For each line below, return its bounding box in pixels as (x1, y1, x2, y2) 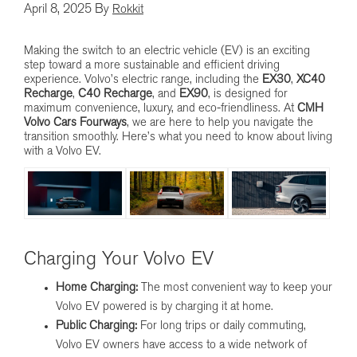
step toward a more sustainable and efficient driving (24, 60, 280, 72)
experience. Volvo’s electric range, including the (24, 74, 262, 86)
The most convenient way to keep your (138, 282, 332, 295)
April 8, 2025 (24, 3, 92, 16)
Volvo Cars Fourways (24, 117, 127, 129)
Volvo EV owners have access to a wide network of (56, 339, 307, 352)
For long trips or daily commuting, (137, 320, 306, 333)
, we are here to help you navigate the (127, 117, 313, 129)
